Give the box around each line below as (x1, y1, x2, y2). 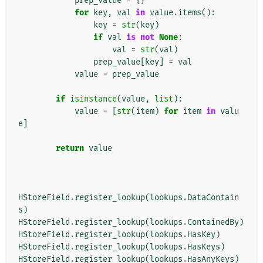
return (56, 143, 84, 154)
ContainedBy (187, 217, 239, 228)
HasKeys (187, 242, 220, 252)
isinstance (70, 94, 117, 104)
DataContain (187, 193, 239, 203)
